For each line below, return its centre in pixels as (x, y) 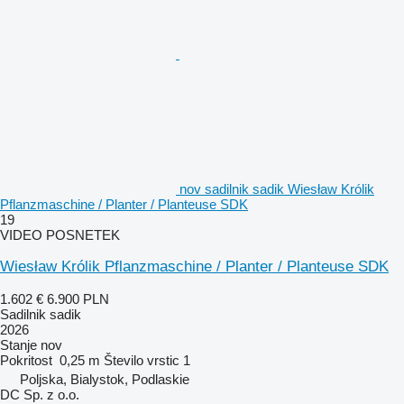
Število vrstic (142, 360)
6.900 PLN (78, 298)
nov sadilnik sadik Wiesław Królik (277, 188)
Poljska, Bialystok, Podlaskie (105, 379)
